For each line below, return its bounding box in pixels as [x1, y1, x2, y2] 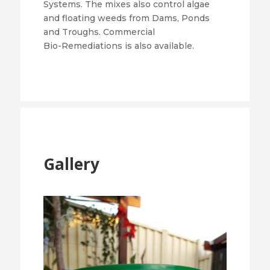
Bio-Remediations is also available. [43, 40, 194, 51]
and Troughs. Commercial [43, 26, 155, 37]
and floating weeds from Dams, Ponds [43, 12, 210, 24]
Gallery [43, 152, 99, 175]
